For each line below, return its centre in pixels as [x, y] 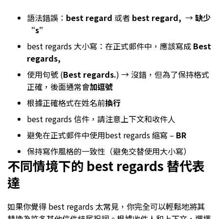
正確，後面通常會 [58, 86]
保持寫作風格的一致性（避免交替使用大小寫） [109, 151]
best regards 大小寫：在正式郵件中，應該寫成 [110, 46]
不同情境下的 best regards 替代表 [106, 165]
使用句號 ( [45, 74]
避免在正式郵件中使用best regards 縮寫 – [101, 135]
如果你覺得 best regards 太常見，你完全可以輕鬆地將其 [106, 206]
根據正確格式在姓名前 [66, 102]
